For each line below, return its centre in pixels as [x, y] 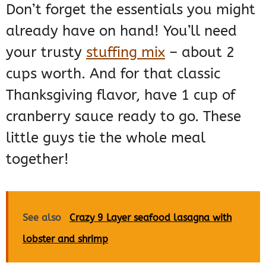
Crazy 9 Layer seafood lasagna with [151, 218]
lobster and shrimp [65, 239]
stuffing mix [126, 53]
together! [37, 159]
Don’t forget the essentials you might [131, 10]
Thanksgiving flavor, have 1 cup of [121, 95]
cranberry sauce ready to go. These [123, 117]
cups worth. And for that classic [113, 74]
